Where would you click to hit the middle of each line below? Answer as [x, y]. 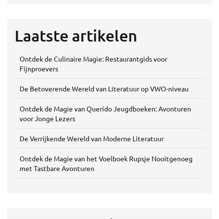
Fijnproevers [39, 69]
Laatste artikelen [76, 36]
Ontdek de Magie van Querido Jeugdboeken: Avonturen [105, 109]
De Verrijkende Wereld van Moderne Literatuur [92, 139]
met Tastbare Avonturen [57, 168]
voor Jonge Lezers [47, 119]
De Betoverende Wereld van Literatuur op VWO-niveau [104, 89]
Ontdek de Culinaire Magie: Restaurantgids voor [93, 59]
